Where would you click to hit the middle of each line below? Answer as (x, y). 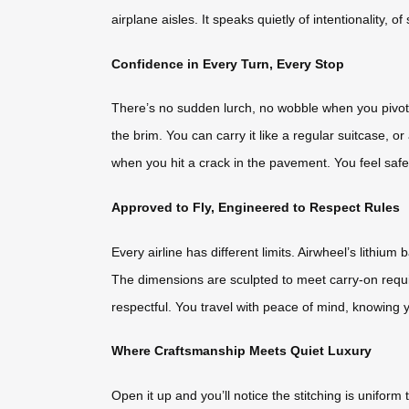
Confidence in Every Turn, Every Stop (228, 63)
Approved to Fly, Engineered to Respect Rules (256, 207)
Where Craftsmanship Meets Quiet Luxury (241, 351)
